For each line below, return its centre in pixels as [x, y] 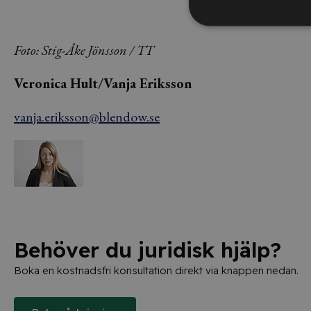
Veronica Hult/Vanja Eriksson [103, 83]
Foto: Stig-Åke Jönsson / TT [84, 50]
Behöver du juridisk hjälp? [148, 250]
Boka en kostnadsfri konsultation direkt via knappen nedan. [156, 270]
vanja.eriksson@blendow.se [87, 117]
